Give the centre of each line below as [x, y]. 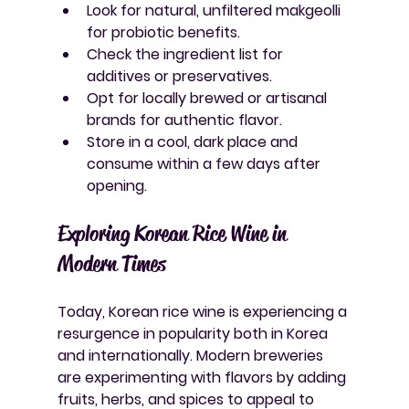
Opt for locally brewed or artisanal [208, 98]
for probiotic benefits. [163, 32]
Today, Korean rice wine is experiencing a [204, 311]
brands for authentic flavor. [184, 120]
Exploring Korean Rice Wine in [174, 233]
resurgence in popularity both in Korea [194, 333]
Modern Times [111, 263]
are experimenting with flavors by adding [203, 377]
